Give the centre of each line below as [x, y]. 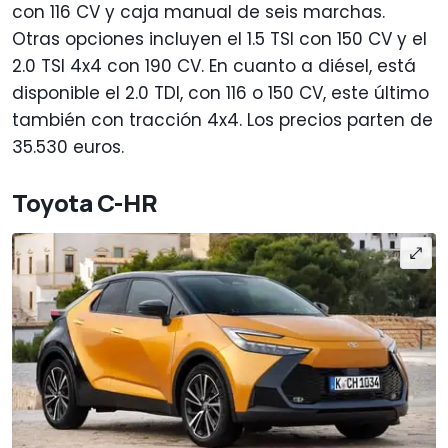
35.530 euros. [68, 147]
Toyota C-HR [85, 203]
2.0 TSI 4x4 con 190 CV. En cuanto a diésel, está [214, 66]
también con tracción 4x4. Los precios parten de [222, 120]
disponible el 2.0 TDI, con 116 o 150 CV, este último [220, 93]
